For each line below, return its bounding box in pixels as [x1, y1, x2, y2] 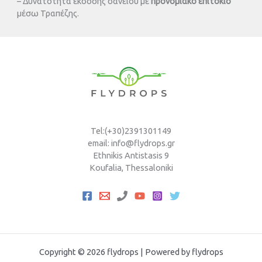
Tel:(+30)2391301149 [91, 126, 171, 136]
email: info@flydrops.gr [87, 138, 175, 149]
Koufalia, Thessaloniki [89, 163, 173, 173]
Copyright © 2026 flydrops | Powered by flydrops [39, 246, 223, 257]
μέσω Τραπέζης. [17, 8, 80, 19]
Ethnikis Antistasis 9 [93, 150, 169, 161]
